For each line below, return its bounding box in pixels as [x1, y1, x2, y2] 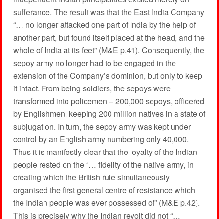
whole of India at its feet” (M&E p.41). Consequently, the [13, 44, 204, 56]
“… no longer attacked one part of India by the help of [13, 19, 196, 30]
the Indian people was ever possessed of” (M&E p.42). [13, 197, 200, 208]
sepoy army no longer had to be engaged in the [13, 57, 176, 68]
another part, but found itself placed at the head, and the [13, 32, 205, 43]
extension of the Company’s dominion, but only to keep [13, 70, 202, 81]
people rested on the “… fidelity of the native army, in [13, 159, 194, 170]
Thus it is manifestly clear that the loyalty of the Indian [13, 146, 197, 157]
